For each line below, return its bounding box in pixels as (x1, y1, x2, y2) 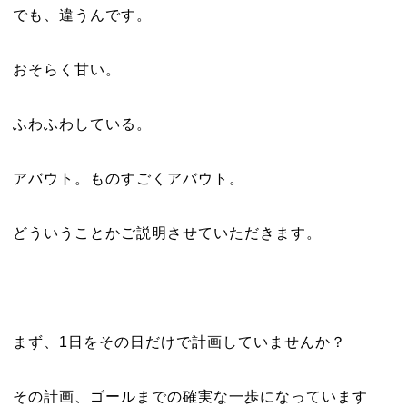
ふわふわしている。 (12, 116, 152, 132)
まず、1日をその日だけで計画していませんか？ (12, 334, 346, 350)
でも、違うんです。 (12, 7, 152, 23)
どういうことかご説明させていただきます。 (12, 225, 322, 241)
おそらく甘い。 (12, 62, 121, 77)
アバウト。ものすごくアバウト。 (12, 171, 244, 186)
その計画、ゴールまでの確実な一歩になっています (12, 389, 368, 404)
